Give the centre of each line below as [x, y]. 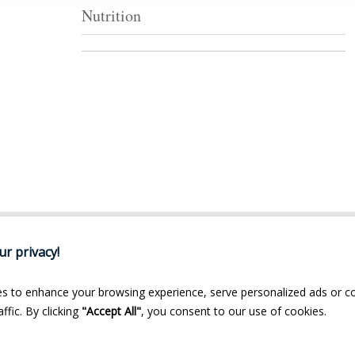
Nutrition [111, 15]
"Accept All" [111, 311]
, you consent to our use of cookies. [234, 311]
